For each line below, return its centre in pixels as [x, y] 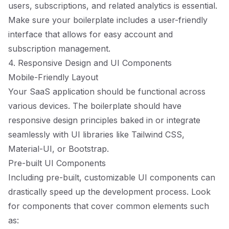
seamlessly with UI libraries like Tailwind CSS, [96, 134]
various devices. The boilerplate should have [95, 106]
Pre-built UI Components [57, 163]
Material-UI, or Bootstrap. [59, 149]
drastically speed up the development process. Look [109, 192]
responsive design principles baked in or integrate [104, 120]
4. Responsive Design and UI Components [90, 63]
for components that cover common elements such [109, 206]
